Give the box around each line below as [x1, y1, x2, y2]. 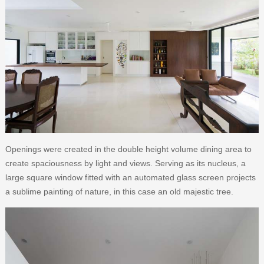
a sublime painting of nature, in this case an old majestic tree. [5, 187, 233, 197]
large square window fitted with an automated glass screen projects [5, 173, 256, 183]
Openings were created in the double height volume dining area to [5, 144, 252, 154]
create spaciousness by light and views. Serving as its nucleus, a [5, 159, 246, 169]
